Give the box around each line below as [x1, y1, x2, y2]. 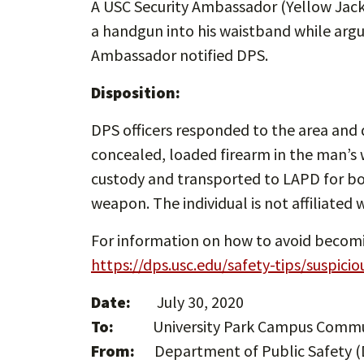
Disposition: [91, 81, 180, 102]
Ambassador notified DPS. [91, 44, 268, 65]
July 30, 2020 [157, 291, 244, 312]
